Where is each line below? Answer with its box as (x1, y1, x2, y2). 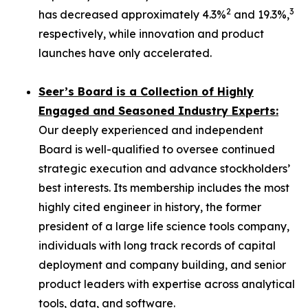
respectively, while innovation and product (38, 27, 264, 41)
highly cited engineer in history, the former (38, 200, 261, 214)
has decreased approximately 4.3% (38, 8, 226, 21)
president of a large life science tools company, (38, 219, 289, 233)
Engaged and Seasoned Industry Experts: (38, 104, 278, 118)
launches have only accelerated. (38, 46, 212, 60)
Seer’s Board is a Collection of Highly (38, 85, 254, 98)
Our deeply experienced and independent (38, 123, 263, 137)
